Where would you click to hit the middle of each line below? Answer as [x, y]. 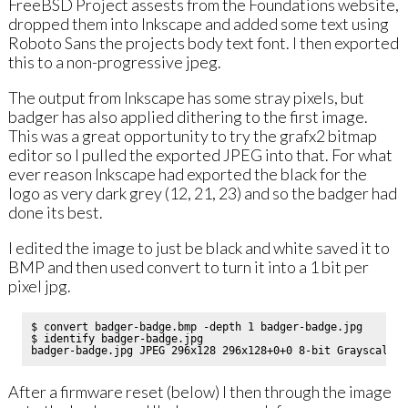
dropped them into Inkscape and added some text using [198, 24]
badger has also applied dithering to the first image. [188, 117]
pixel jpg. [39, 286]
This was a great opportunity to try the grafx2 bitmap [192, 136]
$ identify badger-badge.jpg [120, 339]
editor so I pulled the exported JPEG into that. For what [200, 155]
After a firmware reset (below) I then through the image [199, 392]
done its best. [55, 213]
